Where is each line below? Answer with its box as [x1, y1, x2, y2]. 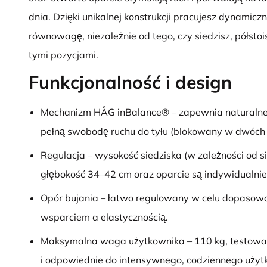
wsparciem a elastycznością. [41, 211, 168, 223]
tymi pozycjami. [29, 49, 98, 61]
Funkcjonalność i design [29, 71, 232, 94]
